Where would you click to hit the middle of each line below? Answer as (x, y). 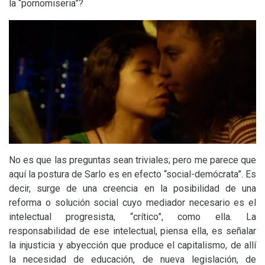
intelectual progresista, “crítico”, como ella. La (132, 217)
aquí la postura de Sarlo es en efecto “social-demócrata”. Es (132, 174)
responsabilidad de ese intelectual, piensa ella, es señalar (132, 231)
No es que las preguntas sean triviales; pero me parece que (132, 160)
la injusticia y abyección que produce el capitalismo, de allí (132, 245)
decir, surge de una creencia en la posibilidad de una (132, 188)
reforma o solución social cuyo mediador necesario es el (132, 203)
